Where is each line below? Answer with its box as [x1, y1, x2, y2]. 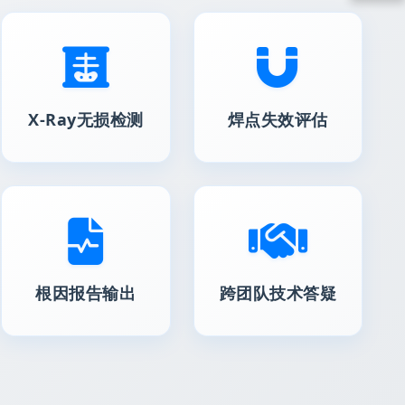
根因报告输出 [35, 282, 137, 304]
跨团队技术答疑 [219, 282, 336, 304]
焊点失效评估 [227, 108, 328, 130]
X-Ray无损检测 [28, 108, 144, 130]
